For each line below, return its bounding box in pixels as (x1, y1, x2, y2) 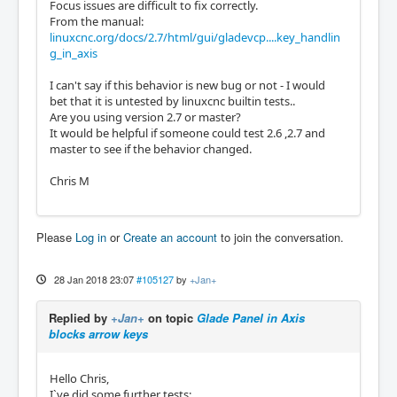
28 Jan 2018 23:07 (53, 271, 134, 286)
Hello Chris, (50, 370, 109, 386)
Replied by (49, 308, 111, 326)
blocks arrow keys (49, 324, 148, 342)
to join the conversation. (217, 228, 344, 245)
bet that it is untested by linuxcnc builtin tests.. (50, 92, 295, 109)
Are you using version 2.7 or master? (50, 108, 241, 125)
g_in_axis (50, 44, 97, 61)
